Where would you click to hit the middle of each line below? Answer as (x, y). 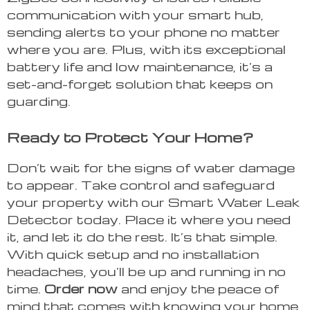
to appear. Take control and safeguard (141, 185)
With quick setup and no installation (133, 254)
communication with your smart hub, (135, 15)
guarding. (39, 101)
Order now (81, 289)
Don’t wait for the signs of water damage (151, 167)
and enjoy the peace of (198, 289)
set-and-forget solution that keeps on (140, 84)
